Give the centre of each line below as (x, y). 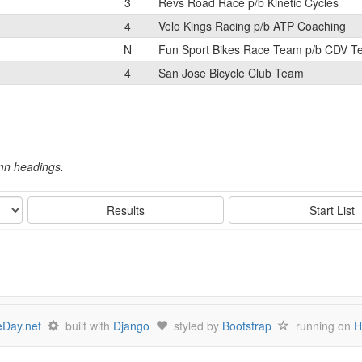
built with (86, 326)
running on (322, 326)
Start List (332, 210)
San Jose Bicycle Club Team (231, 73)
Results (126, 210)
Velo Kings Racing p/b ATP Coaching (252, 26)
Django (131, 326)
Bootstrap (247, 326)
